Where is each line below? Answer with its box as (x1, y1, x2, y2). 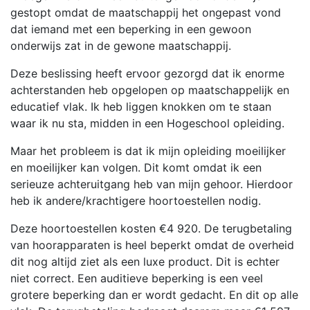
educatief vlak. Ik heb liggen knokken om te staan (10, 100, 271, 114)
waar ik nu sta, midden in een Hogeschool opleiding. (10, 116, 284, 131)
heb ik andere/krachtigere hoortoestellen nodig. (10, 194, 261, 208)
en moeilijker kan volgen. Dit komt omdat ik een (10, 161, 262, 175)
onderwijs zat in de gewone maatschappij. (10, 39, 235, 53)
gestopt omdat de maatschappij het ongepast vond (10, 6, 281, 20)
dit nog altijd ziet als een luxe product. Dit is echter (10, 255, 280, 269)
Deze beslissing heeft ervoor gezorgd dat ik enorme (10, 66, 284, 81)
